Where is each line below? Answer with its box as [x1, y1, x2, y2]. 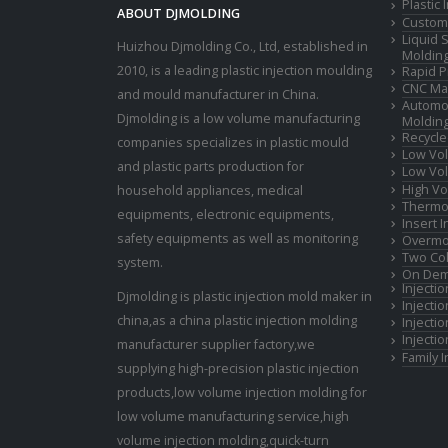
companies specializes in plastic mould [117, 134, 349, 152]
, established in [277, 38, 368, 56]
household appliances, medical [117, 182, 303, 200]
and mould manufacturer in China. [117, 86, 319, 104]
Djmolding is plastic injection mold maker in [117, 288, 372, 306]
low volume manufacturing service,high [117, 408, 349, 426]
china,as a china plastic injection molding [117, 312, 357, 330]
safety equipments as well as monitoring [117, 230, 358, 248]
